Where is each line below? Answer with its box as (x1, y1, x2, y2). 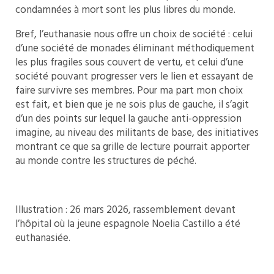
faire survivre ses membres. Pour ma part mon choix (15, 83, 243, 100)
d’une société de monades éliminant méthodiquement (15, 40, 254, 57)
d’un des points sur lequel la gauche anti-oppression (15, 111, 242, 128)
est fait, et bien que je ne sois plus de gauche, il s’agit (15, 97, 249, 114)
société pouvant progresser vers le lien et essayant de (15, 68, 253, 86)
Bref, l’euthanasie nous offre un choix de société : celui (15, 26, 253, 43)
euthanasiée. (15, 230, 70, 247)
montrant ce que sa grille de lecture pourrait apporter (15, 139, 250, 156)
